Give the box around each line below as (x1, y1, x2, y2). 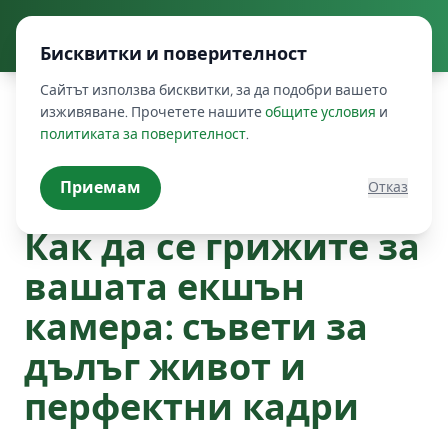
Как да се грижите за (24, 226, 420, 269)
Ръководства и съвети (36, 189, 187, 206)
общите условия (265, 104, 376, 121)
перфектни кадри (24, 386, 359, 429)
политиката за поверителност (40, 126, 246, 143)
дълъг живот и (24, 346, 306, 389)
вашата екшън (24, 266, 305, 309)
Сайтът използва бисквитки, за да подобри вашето (40, 82, 387, 99)
